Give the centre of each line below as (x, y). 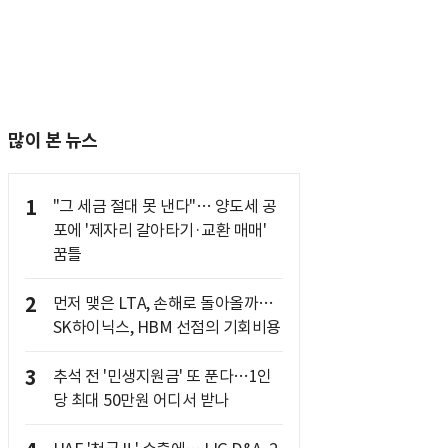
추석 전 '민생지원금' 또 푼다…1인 (162, 376)
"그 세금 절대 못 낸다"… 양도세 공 (164, 206)
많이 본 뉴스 (53, 140)
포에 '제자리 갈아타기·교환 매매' (159, 230)
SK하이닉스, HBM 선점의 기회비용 (166, 327)
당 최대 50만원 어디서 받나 (140, 400)
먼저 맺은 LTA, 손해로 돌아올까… (163, 303)
